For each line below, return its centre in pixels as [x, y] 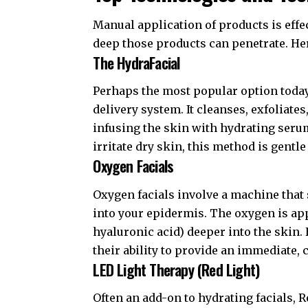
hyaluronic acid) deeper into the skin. [199, 231]
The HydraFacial [136, 62]
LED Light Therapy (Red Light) [176, 269]
